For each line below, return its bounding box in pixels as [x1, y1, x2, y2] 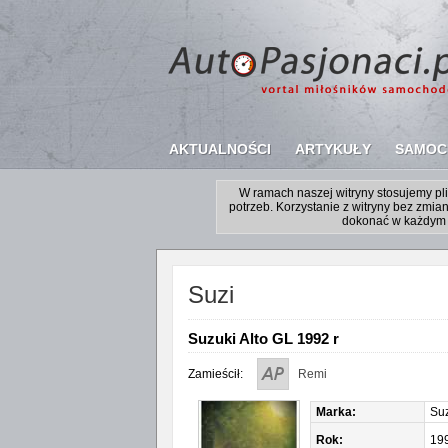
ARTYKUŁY [294, 141, 371, 157]
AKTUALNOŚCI [168, 141, 271, 157]
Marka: [315, 405, 356, 419]
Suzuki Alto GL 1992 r [187, 330, 339, 347]
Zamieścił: [187, 367, 243, 381]
